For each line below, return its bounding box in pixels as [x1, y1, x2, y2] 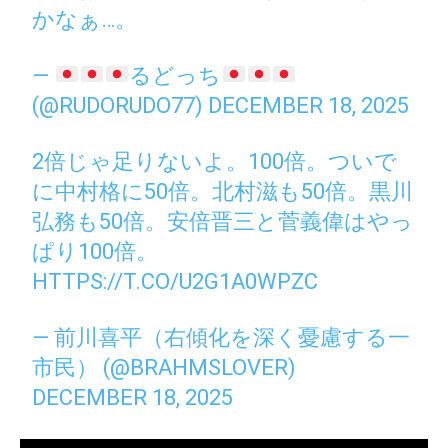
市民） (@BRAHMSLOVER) [32, 354, 297, 380]
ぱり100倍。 [32, 238, 159, 264]
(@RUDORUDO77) [32, 92, 209, 118]
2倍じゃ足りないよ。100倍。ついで [32, 148, 398, 174]
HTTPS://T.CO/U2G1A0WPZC [32, 268, 319, 294]
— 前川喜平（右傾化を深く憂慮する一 [32, 324, 411, 350]
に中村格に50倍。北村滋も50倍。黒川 [32, 178, 414, 204]
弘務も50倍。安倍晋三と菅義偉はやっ [32, 208, 414, 234]
